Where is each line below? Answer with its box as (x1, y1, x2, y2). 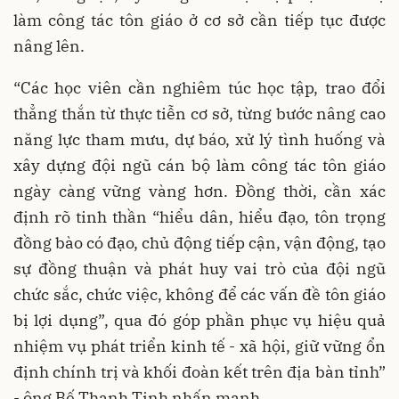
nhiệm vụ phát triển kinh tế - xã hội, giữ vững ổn (13, 336, 386, 357)
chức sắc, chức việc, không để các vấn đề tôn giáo (13, 284, 386, 305)
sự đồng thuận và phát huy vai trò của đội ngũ (13, 258, 386, 280)
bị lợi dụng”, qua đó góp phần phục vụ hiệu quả (13, 310, 386, 331)
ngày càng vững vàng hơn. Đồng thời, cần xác (13, 181, 386, 202)
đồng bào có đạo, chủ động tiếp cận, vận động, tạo (13, 232, 386, 254)
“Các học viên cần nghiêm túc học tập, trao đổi (13, 77, 386, 99)
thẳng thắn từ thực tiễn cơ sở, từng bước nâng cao (13, 103, 386, 125)
